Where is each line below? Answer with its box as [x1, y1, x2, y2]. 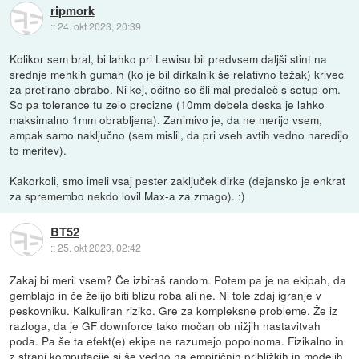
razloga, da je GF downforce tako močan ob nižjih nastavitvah [10, 317, 321, 333]
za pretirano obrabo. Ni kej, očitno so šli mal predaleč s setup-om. [10, 80, 341, 97]
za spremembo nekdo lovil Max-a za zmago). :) [10, 187, 246, 204]
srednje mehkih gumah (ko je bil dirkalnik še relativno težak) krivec [10, 65, 345, 82]
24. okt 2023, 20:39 [57, 19, 141, 34]
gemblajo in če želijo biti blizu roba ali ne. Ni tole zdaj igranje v [10, 286, 322, 303]
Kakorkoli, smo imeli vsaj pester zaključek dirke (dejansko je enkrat [10, 171, 346, 188]
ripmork [50, 2, 95, 20]
